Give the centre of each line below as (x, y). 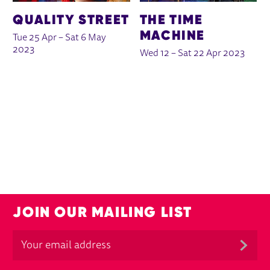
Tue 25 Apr (35, 38)
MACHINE (172, 35)
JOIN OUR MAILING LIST (102, 212)
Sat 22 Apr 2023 (211, 54)
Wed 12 (154, 54)
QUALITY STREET (71, 20)
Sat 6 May (86, 38)
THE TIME (171, 20)
